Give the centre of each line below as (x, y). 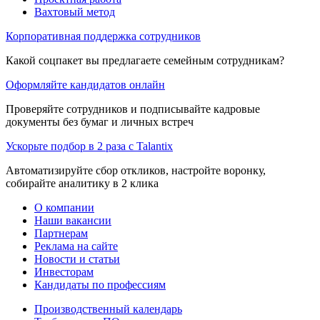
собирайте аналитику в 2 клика (82, 183)
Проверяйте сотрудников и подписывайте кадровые (133, 109)
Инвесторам (64, 271)
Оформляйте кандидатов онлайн (85, 84)
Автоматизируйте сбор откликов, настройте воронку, (136, 170)
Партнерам (61, 233)
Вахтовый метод (75, 11)
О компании (64, 207)
